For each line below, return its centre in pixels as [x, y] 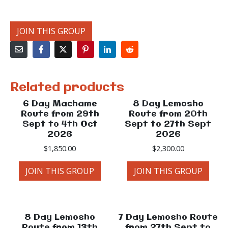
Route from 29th [60, 114]
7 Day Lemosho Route [168, 218]
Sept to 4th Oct [60, 124]
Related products [67, 87]
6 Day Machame [60, 104]
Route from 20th [168, 114]
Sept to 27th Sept [168, 124]
